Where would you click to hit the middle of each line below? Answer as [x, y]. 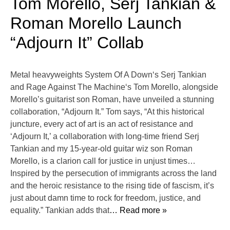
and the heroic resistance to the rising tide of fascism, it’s [112, 186]
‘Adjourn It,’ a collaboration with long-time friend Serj [105, 137]
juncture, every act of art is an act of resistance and [102, 124]
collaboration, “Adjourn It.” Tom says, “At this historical [107, 112]
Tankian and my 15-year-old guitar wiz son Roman [101, 149]
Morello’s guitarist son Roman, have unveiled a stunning [112, 100]
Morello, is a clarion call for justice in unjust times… [103, 161]
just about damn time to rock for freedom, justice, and [106, 198]
